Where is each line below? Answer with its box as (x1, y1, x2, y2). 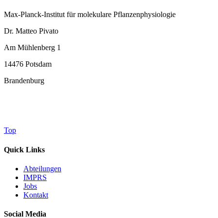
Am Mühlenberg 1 (4, 43, 61, 52)
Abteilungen (23, 164, 61, 173)
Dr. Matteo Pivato (4, 27, 58, 36)
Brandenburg (4, 76, 44, 85)
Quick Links (4, 145, 45, 154)
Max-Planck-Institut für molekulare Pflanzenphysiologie (4, 10, 176, 19)
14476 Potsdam (4, 60, 52, 69)
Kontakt (23, 190, 48, 199)
